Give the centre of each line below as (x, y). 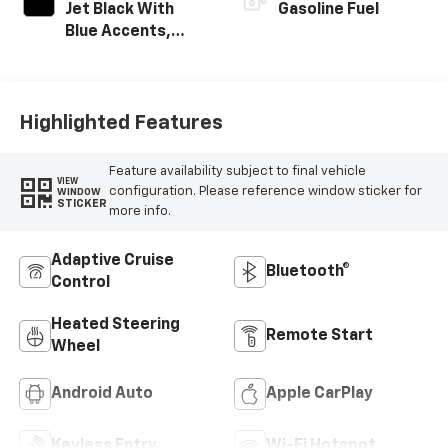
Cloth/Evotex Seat (136, 53)
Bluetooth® (308, 271)
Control (80, 282)
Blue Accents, (117, 31)
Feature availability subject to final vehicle (237, 172)
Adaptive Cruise (112, 260)
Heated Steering (115, 324)
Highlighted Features (120, 123)
